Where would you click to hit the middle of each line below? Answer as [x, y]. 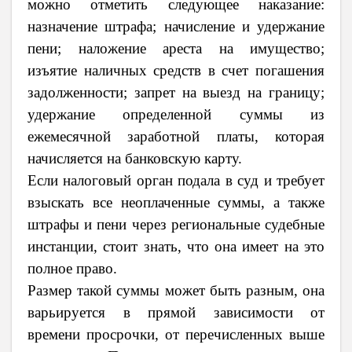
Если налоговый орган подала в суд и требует [176, 181]
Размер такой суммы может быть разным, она [176, 291]
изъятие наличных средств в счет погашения [176, 71]
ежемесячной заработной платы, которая [176, 137]
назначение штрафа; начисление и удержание [176, 27]
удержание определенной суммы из [176, 115]
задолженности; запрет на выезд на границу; [176, 93]
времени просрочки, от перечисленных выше [176, 335]
